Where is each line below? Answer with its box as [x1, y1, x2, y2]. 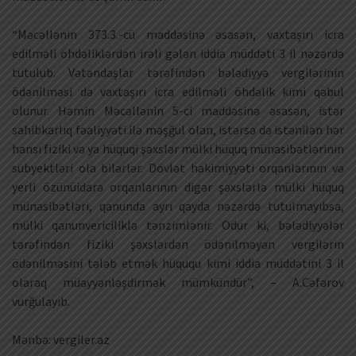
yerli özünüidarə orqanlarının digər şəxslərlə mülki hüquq [12, 178, 344, 195]
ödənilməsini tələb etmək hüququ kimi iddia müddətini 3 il [12, 254, 344, 271]
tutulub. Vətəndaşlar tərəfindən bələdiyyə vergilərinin [12, 64, 344, 80]
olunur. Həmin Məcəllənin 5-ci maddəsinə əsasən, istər [12, 102, 344, 118]
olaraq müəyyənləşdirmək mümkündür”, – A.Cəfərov [12, 273, 344, 290]
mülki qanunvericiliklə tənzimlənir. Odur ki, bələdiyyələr [12, 216, 344, 233]
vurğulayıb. [12, 292, 70, 309]
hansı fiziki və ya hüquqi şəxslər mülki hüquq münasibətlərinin [12, 140, 344, 157]
